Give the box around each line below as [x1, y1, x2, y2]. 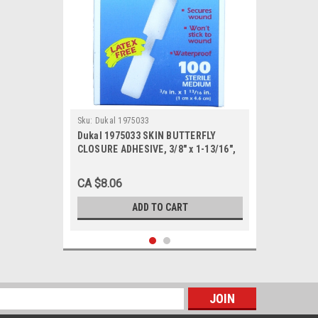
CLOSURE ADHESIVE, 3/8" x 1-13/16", [77, 143, 236, 155]
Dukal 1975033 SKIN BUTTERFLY [77, 130, 216, 141]
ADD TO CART [131, 202, 188, 213]
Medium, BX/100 [77, 157, 150, 168]
